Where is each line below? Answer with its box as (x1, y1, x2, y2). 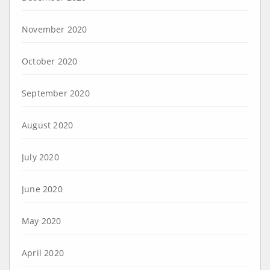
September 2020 (22, 87, 90, 99)
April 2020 (22, 246, 64, 259)
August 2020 (22, 119, 74, 131)
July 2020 (22, 151, 59, 163)
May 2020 (22, 215, 61, 227)
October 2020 (22, 55, 78, 67)
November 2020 (22, 23, 87, 35)
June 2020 (22, 183, 63, 195)
